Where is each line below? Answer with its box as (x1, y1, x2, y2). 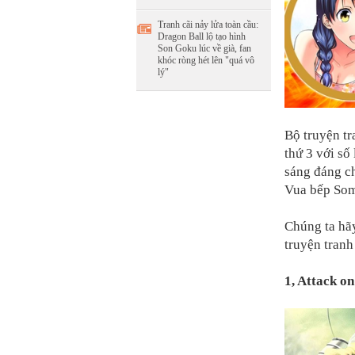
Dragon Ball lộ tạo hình (158, 31, 246, 42)
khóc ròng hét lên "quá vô (158, 55, 254, 66)
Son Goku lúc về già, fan (158, 43, 251, 54)
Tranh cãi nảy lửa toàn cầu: (158, 19, 258, 30)
